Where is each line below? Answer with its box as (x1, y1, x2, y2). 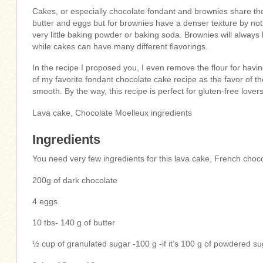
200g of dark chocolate (32, 176, 118, 185)
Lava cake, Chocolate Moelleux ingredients (32, 108, 193, 117)
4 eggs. (32, 197, 60, 206)
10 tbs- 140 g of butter (32, 218, 116, 228)
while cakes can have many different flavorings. (32, 42, 208, 51)
